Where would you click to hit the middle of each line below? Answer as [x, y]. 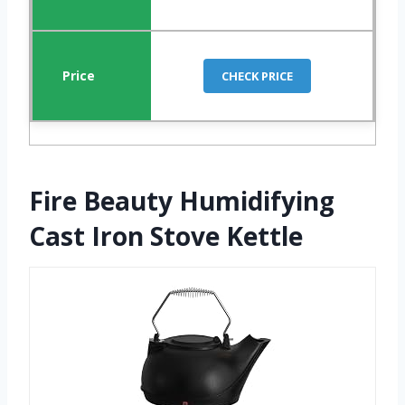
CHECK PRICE [258, 75]
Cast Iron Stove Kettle [166, 235]
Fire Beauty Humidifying [182, 200]
